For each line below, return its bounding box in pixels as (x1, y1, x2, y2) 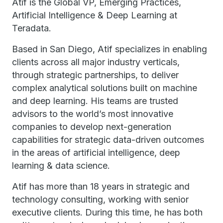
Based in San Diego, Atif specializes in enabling (12, 44, 207, 54)
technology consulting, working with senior (12, 194, 189, 205)
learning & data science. (12, 160, 110, 171)
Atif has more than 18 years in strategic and (12, 181, 190, 192)
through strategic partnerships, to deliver (12, 70, 179, 80)
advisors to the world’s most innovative (12, 109, 173, 119)
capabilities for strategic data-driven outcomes (12, 134, 204, 145)
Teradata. (12, 23, 51, 33)
